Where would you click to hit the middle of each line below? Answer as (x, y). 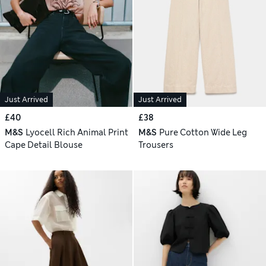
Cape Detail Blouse (44, 145)
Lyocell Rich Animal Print (77, 133)
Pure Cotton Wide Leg (203, 133)
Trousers (156, 145)
